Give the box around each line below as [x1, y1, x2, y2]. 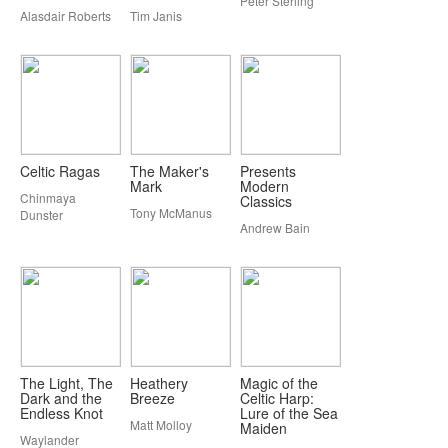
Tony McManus [130, 204, 212, 221]
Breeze [130, 388, 175, 408]
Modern [240, 176, 289, 196]
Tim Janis [130, 7, 182, 24]
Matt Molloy [130, 416, 192, 433]
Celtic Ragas [20, 161, 100, 181]
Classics [240, 191, 292, 211]
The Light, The [20, 373, 113, 393]
